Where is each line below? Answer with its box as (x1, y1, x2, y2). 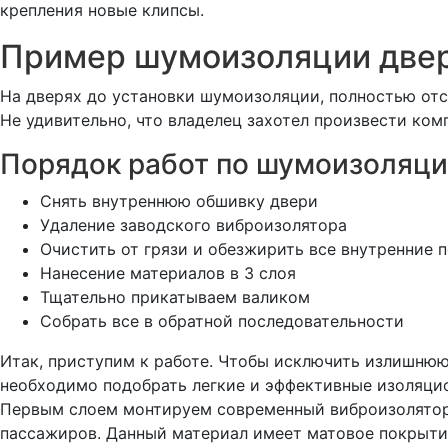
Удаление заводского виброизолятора (40, 214, 347, 235)
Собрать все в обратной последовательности (40, 310, 404, 331)
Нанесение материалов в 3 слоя (40, 262, 296, 283)
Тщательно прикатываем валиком (40, 286, 310, 307)
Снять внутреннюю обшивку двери (40, 190, 318, 211)
